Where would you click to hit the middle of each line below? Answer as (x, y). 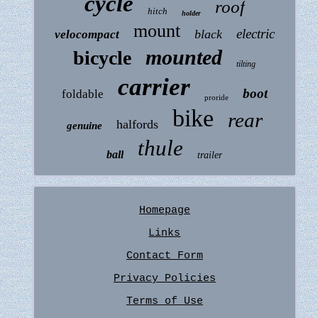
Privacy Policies (164, 279)
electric (255, 34)
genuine (84, 126)
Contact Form (164, 256)
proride (216, 98)
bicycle (103, 58)
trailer (210, 155)
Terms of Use (164, 302)
